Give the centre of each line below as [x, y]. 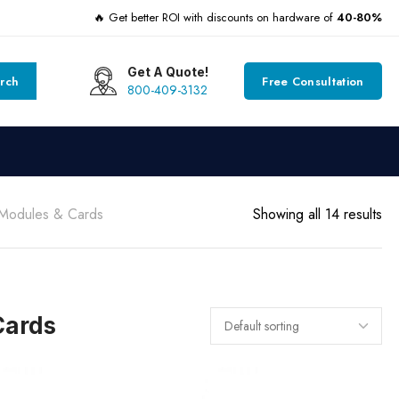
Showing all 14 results [317, 214]
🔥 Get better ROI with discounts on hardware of [215, 17]
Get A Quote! [168, 71]
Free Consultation [313, 81]
